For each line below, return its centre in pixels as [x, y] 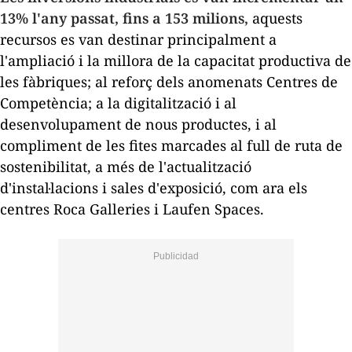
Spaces [237, 209]
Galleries [120, 209]
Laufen [187, 209]
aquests [275, 18]
